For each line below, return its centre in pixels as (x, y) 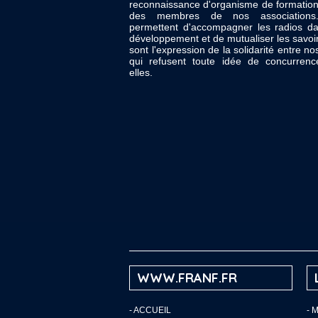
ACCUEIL (152, 310)
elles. (141, 72)
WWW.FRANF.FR (187, 278)
